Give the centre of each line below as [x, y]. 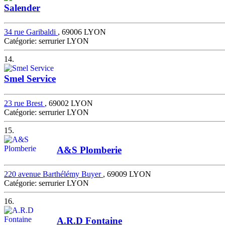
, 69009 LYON [127, 174]
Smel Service [30, 79]
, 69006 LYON [82, 32]
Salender [22, 8]
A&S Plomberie [89, 150]
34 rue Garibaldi [31, 32]
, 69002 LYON [69, 103]
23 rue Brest [24, 103]
